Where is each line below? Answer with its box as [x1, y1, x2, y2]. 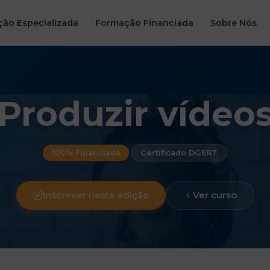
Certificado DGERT [140, 148, 218, 157]
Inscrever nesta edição [42, 189, 149, 201]
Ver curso [192, 189, 237, 201]
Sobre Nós [210, 17, 257, 28]
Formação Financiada [95, 17, 194, 28]
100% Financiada [51, 148, 121, 157]
